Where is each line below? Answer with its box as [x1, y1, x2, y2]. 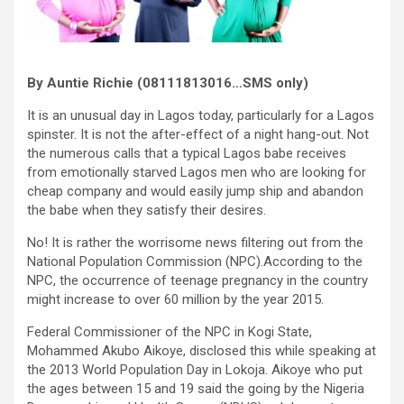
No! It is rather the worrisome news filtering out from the [27, 234, 363, 252]
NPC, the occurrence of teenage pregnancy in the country [27, 272, 368, 289]
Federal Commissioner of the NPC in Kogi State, [27, 324, 312, 341]
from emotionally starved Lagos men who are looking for [27, 164, 366, 181]
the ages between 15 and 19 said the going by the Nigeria [27, 381, 364, 398]
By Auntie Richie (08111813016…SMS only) [27, 75, 308, 92]
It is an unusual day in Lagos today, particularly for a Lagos [27, 107, 374, 124]
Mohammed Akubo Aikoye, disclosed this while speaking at [27, 343, 376, 360]
